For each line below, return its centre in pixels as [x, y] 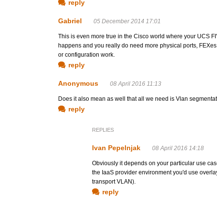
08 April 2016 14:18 [178, 148]
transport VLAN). [114, 182]
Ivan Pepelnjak [116, 148]
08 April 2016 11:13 [136, 84]
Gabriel [70, 21]
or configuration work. [86, 55]
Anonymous [78, 83]
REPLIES [103, 130]
